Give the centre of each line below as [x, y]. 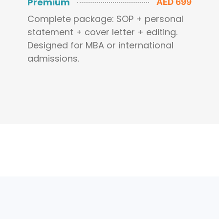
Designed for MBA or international [100, 45]
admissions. [53, 59]
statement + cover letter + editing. [102, 32]
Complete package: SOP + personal [105, 19]
